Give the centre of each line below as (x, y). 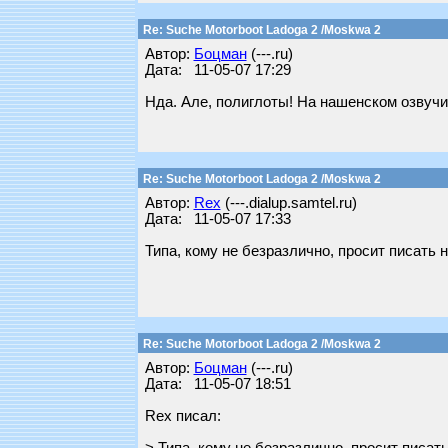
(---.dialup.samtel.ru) (288, 203)
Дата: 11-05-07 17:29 (217, 70)
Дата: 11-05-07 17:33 (217, 219)
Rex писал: (182, 416)
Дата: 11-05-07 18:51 (217, 384)
